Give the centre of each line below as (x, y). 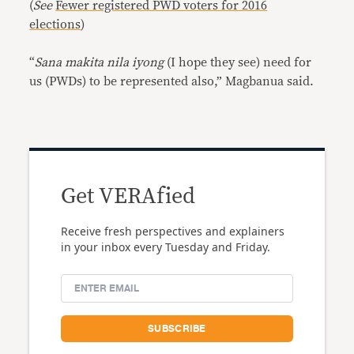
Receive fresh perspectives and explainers (173, 231)
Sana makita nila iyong (100, 62)
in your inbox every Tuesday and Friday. (166, 247)
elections (55, 24)
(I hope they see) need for (238, 62)
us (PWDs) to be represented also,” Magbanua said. (172, 81)
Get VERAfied (128, 196)
